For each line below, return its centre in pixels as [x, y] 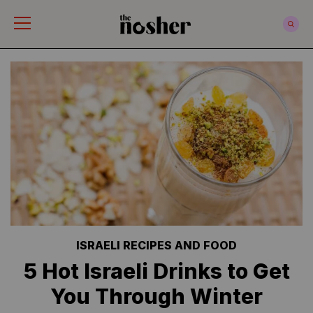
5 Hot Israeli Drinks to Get [156, 271]
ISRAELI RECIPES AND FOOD [156, 245]
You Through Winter [156, 296]
